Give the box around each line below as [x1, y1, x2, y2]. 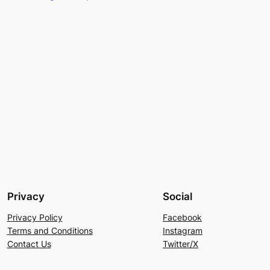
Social [163, 190, 192, 202]
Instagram [163, 225, 202, 236]
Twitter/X [163, 238, 198, 249]
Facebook [163, 212, 202, 222]
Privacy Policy [7, 212, 63, 222]
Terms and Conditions [7, 225, 93, 236]
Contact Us [7, 238, 51, 249]
